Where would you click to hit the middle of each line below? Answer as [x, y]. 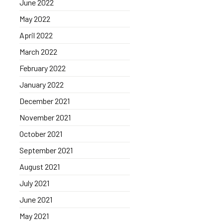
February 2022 [42, 68]
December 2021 [44, 101]
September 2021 [46, 150]
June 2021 [36, 199]
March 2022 [38, 52]
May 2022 [35, 19]
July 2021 [34, 183]
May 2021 [34, 216]
